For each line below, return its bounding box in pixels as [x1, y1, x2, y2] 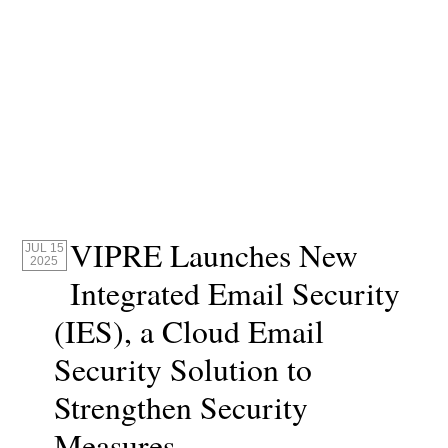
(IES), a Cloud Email [54, 310, 325, 353]
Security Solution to [54, 348, 313, 391]
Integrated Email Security [70, 272, 401, 315]
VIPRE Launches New [70, 234, 359, 277]
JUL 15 [24, 241, 64, 256]
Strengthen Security [54, 386, 309, 429]
